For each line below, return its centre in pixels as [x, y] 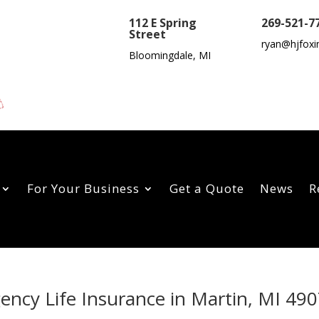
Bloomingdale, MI [170, 55]
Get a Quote [207, 189]
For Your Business [83, 189]
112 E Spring [163, 23]
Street [148, 34]
